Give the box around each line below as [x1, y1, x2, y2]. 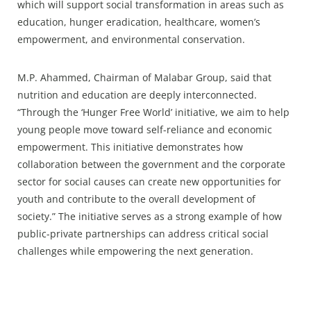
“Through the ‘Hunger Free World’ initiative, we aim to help [17, 106, 289, 119]
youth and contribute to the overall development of [17, 192, 255, 206]
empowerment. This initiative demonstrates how [17, 140, 243, 154]
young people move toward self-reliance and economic [17, 123, 272, 137]
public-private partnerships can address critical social [17, 227, 269, 241]
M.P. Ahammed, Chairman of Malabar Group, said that [17, 71, 271, 85]
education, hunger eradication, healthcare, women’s [17, 15, 260, 29]
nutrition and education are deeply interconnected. [17, 88, 257, 102]
